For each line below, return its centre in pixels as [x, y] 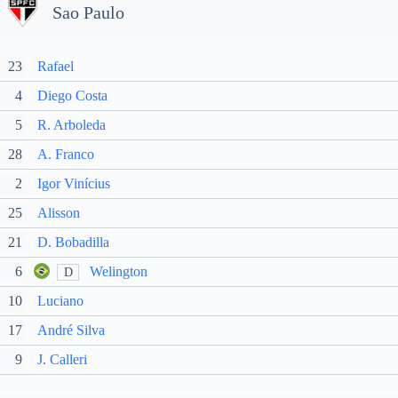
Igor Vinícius [74, 183]
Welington [119, 271]
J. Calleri [62, 359]
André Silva [71, 330]
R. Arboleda [72, 125]
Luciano [60, 301]
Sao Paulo [88, 12]
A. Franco [66, 154]
